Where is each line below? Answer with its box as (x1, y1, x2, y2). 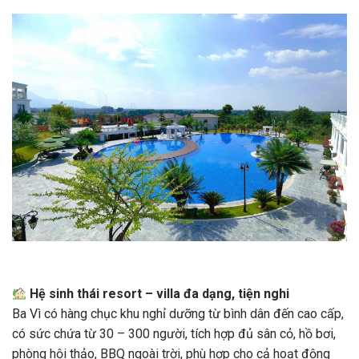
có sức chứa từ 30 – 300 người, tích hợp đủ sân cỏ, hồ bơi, (12, 326, 336, 342)
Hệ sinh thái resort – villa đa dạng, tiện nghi (30, 286, 290, 302)
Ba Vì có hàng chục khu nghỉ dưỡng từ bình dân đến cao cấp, (12, 306, 344, 322)
